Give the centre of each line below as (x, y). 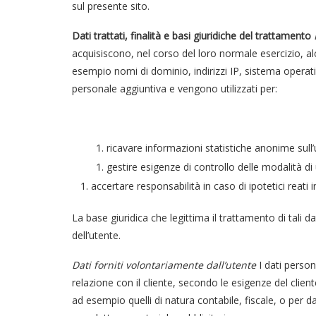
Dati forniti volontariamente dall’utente (164, 265)
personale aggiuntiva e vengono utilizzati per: (175, 89)
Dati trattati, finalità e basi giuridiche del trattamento (192, 36)
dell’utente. (96, 235)
